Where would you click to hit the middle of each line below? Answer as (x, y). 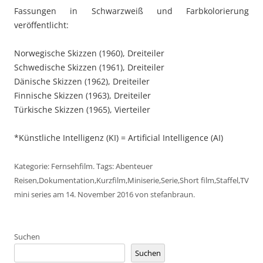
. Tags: (104, 166)
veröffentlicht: (41, 25)
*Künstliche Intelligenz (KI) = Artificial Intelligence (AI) (119, 137)
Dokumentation (67, 180)
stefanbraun (172, 194)
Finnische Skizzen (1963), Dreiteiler (82, 95)
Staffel (227, 180)
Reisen (26, 180)
